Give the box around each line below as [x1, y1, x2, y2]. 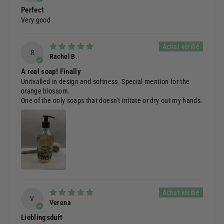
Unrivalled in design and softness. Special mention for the [21, 77, 190, 86]
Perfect [21, 5, 44, 15]
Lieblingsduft [21, 212, 63, 222]
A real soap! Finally [21, 67, 81, 76]
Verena [49, 198, 71, 207]
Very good [21, 16, 51, 24]
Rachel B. [49, 52, 77, 61]
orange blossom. [21, 87, 70, 95]
